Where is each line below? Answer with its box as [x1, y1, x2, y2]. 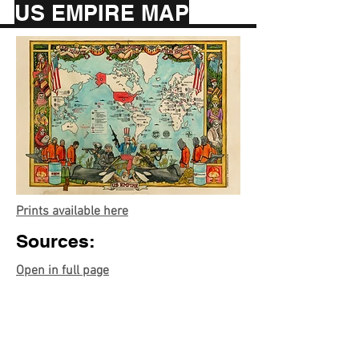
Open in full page [16, 263, 109, 279]
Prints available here [16, 204, 128, 220]
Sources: [16, 230, 95, 252]
